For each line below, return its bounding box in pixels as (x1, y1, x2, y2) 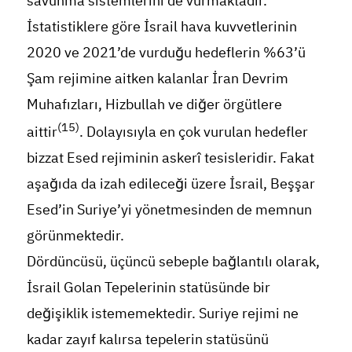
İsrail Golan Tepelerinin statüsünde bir (26, 276, 270, 298)
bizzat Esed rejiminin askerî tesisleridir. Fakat (26, 146, 314, 168)
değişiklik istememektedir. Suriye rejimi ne (26, 302, 299, 324)
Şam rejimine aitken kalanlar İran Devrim (26, 67, 288, 89)
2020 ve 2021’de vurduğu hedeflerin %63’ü (26, 41, 306, 63)
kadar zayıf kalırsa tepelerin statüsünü (26, 328, 269, 350)
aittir (26, 120, 57, 142)
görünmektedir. (26, 224, 124, 246)
